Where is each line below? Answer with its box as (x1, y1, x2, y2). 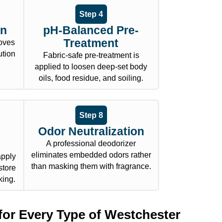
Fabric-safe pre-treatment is (43, 51, 139, 60)
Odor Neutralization (38, 125, 144, 138)
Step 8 (79, 111, 103, 120)
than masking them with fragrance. (31, 162, 151, 171)
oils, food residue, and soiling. (39, 74, 144, 83)
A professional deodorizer (46, 139, 136, 148)
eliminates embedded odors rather (31, 151, 151, 160)
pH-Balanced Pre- (43, 24, 139, 37)
